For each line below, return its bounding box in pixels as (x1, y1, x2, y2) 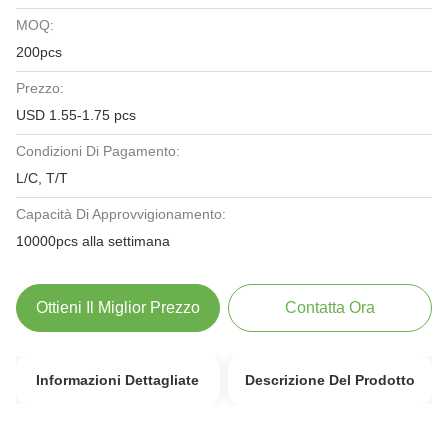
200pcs (16, 44, 62, 60)
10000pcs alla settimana (16, 233, 170, 249)
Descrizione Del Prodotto (245, 372, 416, 388)
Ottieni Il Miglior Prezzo (35, 299, 200, 316)
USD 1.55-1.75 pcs (16, 107, 136, 123)
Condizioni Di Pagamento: (16, 143, 180, 159)
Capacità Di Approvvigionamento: (16, 206, 226, 222)
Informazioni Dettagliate (36, 372, 200, 388)
